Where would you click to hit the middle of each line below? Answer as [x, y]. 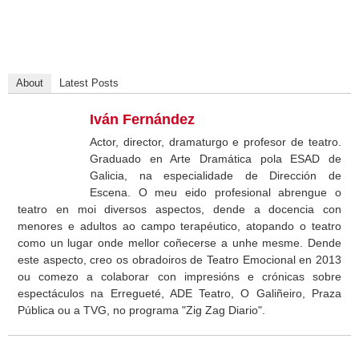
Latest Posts [89, 83]
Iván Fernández [142, 119]
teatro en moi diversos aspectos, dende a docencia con [179, 209]
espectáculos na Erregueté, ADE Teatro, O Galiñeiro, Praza [179, 293]
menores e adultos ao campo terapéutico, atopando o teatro [179, 226]
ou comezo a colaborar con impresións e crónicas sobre [179, 276]
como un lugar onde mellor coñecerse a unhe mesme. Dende [179, 242]
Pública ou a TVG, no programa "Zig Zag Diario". [141, 310]
